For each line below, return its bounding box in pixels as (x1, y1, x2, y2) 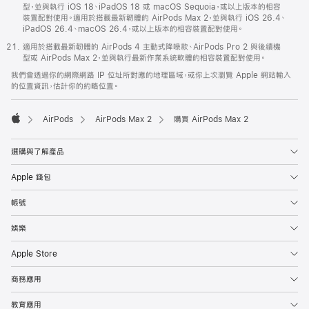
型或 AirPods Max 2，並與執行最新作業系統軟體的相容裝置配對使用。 (23, 53, 266, 62)
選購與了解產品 (11, 148, 64, 157)
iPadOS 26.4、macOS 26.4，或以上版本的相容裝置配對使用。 (23, 24, 243, 33)
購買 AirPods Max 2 (174, 115, 248, 124)
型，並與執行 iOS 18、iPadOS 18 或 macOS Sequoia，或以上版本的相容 (23, 2, 281, 11)
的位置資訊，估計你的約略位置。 (11, 82, 119, 91)
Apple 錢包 (11, 173, 51, 182)
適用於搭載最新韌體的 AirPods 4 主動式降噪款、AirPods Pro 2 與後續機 (23, 42, 281, 51)
